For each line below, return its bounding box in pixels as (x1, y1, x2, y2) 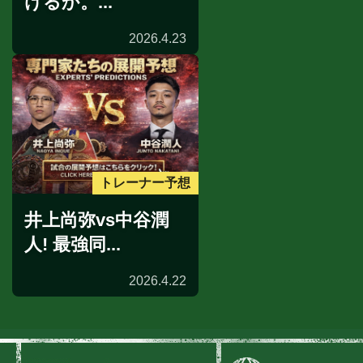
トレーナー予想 (100, 175, 191, 190)
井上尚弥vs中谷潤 (24, 210, 169, 231)
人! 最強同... (24, 234, 121, 255)
